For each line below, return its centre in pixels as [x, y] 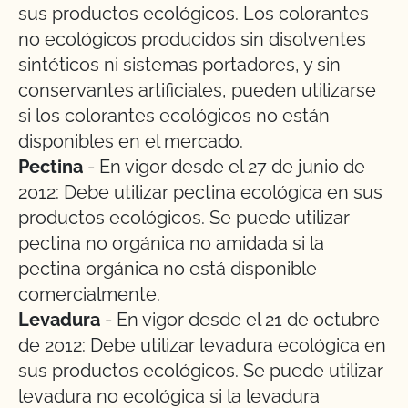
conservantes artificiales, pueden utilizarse [197, 90]
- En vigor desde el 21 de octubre [240, 320]
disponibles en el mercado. [131, 141]
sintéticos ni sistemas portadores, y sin [179, 65]
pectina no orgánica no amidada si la [171, 243]
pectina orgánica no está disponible [168, 269]
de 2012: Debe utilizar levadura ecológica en [202, 345]
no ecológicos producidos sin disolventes [192, 39]
